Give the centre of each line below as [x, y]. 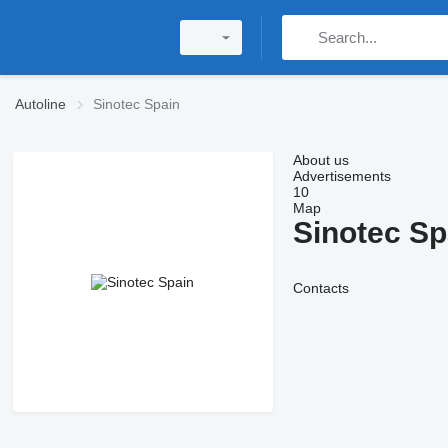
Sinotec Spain [136, 104]
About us [320, 160]
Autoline [40, 104]
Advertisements [341, 176]
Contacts [320, 288]
